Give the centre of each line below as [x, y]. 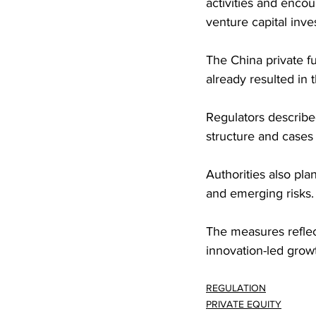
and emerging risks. [260, 194]
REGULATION [236, 288]
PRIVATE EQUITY [244, 304]
